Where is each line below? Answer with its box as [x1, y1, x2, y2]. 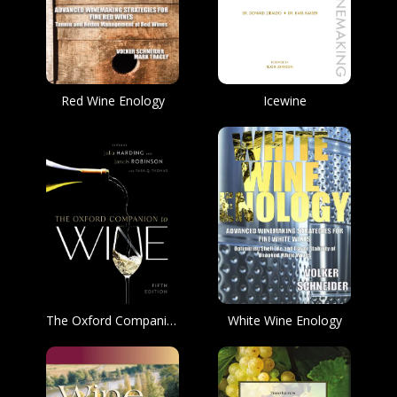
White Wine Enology [227, 312, 342, 329]
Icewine [262, 92, 307, 109]
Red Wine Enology [60, 92, 165, 109]
